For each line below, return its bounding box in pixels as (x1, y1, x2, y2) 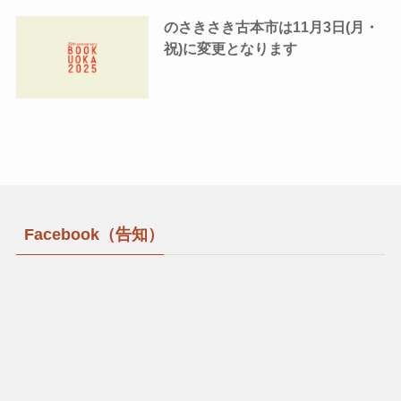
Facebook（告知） (23, 225, 164, 243)
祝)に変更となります (163, 40, 297, 57)
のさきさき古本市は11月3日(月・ (163, 19, 379, 36)
